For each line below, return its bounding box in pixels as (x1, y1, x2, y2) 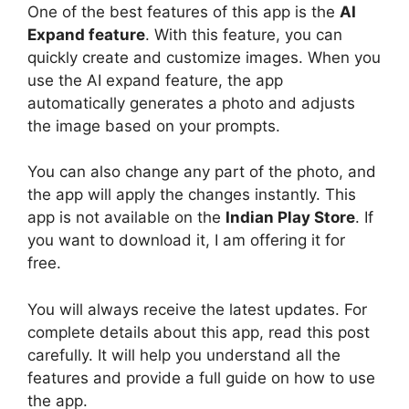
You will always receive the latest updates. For (27, 299, 367, 319)
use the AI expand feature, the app (27, 70, 283, 89)
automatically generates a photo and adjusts (27, 93, 355, 112)
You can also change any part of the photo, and (27, 163, 376, 181)
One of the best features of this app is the (27, 2, 340, 21)
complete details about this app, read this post (27, 322, 370, 341)
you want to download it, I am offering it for (27, 231, 345, 249)
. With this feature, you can (145, 25, 342, 44)
